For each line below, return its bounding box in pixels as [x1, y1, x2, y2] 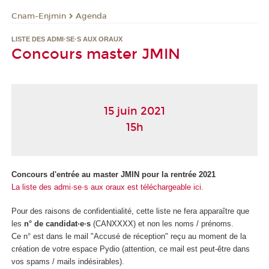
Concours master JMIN [11, 46, 180, 63]
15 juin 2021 [104, 104, 165, 118]
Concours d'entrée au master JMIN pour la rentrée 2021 [11, 169, 216, 179]
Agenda [76, 11, 107, 21]
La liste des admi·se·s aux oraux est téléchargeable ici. [11, 182, 204, 192]
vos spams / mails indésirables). [11, 257, 124, 267]
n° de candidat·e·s [24, 219, 91, 229]
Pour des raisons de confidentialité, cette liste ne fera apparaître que [11, 207, 249, 216]
